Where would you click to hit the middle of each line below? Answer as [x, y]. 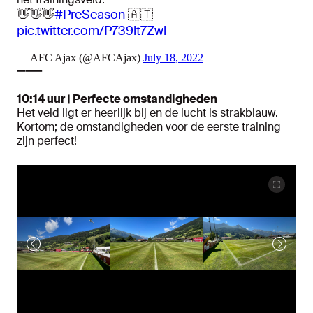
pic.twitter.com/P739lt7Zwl [92, 31]
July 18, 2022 [173, 58]
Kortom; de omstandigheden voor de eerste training [149, 127]
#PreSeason [90, 15]
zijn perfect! [47, 141]
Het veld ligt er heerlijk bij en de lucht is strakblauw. [147, 113]
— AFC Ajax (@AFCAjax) [80, 58]
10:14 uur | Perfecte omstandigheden [117, 99]
